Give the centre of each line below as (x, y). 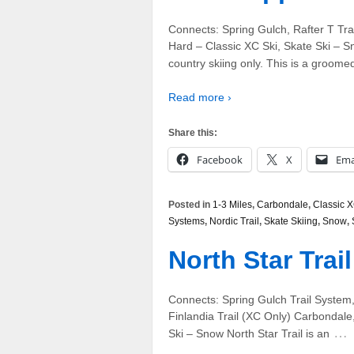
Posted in (190, 204)
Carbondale (282, 204)
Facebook (220, 159)
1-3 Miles (232, 204)
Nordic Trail (234, 221)
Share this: (193, 132)
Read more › (200, 98)
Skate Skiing (291, 221)
